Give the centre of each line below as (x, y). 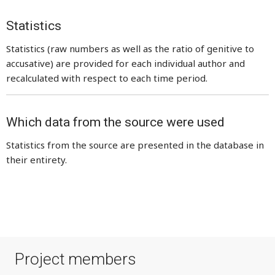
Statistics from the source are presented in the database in (135, 145)
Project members (76, 259)
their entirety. (37, 160)
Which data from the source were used (115, 122)
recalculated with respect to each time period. (107, 78)
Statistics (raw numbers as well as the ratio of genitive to (130, 48)
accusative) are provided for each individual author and (126, 63)
